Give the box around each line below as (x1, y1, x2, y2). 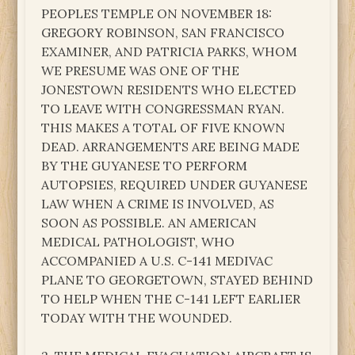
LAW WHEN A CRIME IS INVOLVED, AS (41, 195, 275, 212)
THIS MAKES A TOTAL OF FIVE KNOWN (41, 119, 286, 136)
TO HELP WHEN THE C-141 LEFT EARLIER (41, 290, 301, 307)
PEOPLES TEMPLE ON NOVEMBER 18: (41, 5, 273, 21)
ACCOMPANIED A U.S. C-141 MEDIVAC (41, 252, 273, 269)
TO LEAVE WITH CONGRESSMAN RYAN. (41, 100, 285, 116)
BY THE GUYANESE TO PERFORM (41, 157, 248, 174)
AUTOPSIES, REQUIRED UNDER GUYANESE (41, 176, 308, 193)
